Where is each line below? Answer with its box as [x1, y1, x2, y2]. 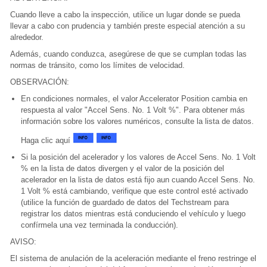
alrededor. [10, 33, 44, 42]
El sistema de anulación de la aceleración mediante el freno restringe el [10, 254, 256, 263]
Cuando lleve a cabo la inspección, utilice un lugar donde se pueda [10, 10, 240, 20]
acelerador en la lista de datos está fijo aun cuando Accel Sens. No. [21, 175, 255, 185]
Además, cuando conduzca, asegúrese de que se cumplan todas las [10, 49, 247, 59]
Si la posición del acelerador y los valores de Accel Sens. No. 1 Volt [21, 153, 256, 162]
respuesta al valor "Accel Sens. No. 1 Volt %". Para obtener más [21, 105, 245, 115]
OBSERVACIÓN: [10, 77, 69, 87]
